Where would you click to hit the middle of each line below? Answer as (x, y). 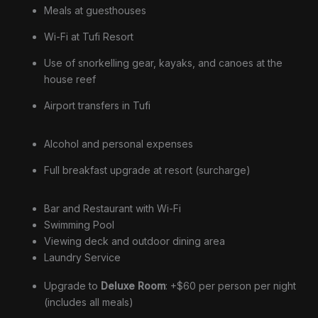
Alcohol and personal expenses (119, 144)
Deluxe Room (133, 285)
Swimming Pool (79, 224)
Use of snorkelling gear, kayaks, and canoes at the (163, 63)
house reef (70, 79)
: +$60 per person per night (231, 285)
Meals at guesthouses (95, 11)
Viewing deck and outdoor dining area (135, 241)
